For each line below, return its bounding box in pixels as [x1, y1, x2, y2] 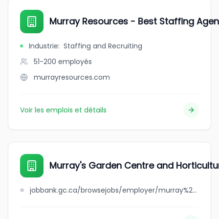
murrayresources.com [34, 72, 110, 82]
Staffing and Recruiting [64, 41, 142, 51]
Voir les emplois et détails [20, 105, 107, 115]
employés [58, 57, 92, 66]
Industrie [29, 41, 58, 51]
